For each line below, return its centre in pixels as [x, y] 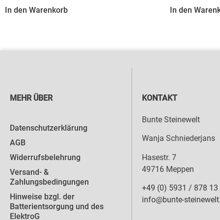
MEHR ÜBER [31, 98]
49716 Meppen [168, 169]
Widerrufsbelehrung [45, 158]
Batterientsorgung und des [57, 207]
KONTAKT [159, 98]
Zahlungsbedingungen [49, 182]
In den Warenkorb [36, 10]
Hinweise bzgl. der [42, 197]
